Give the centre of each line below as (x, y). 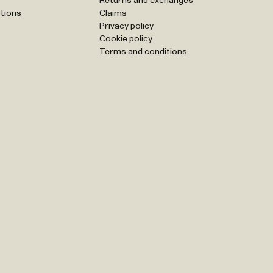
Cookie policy (126, 39)
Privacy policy (127, 26)
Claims (113, 13)
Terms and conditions (144, 52)
